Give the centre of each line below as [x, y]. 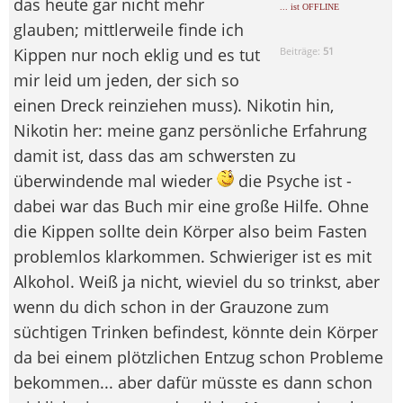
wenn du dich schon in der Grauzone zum [171, 307]
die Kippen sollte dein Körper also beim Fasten [190, 232]
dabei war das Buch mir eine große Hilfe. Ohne [191, 206]
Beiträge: [302, 51]
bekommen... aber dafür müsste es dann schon [193, 383]
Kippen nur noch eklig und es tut [137, 55]
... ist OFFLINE [310, 7]
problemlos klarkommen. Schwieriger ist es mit [193, 257]
